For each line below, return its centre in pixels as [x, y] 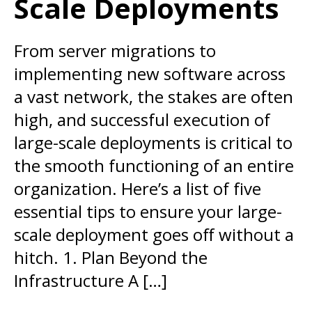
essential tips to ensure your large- [148, 211]
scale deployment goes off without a [154, 234]
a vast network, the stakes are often [154, 96]
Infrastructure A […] [91, 280]
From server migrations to [115, 50]
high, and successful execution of [142, 119]
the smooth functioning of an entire [154, 165]
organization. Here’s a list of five [138, 188]
